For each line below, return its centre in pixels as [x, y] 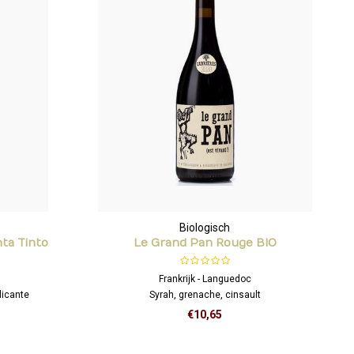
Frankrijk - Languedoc [205, 279]
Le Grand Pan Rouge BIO [205, 243]
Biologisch [205, 227]
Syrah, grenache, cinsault [205, 294]
